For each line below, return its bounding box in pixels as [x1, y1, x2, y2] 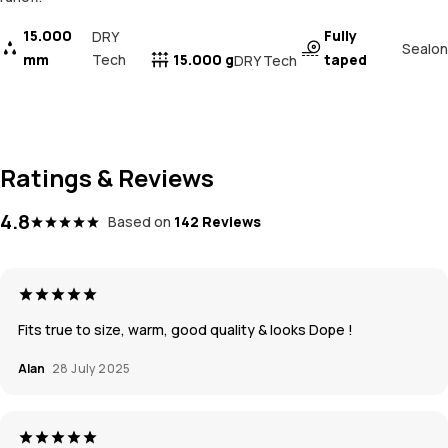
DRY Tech [234, 50, 298, 70]
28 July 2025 [52, 360, 131, 378]
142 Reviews [174, 212, 261, 232]
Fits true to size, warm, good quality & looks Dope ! [18, 320, 353, 340]
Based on [108, 212, 171, 232]
